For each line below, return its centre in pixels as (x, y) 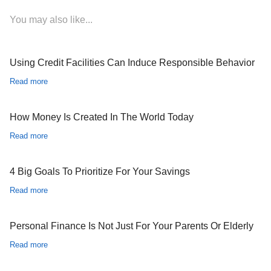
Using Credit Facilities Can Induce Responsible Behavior (132, 63)
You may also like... (51, 20)
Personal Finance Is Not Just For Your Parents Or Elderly (131, 226)
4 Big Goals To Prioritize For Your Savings (100, 171)
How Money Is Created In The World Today (101, 117)
